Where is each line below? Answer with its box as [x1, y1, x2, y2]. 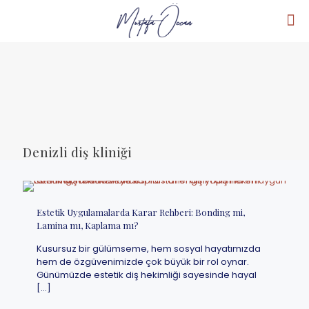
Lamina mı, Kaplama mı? [37, 219, 139, 231]
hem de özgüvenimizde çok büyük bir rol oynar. [37, 255, 249, 268]
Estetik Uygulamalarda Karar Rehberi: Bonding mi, [37, 206, 245, 218]
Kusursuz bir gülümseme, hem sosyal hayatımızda [37, 242, 261, 255]
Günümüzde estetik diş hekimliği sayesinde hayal [37, 268, 257, 281]
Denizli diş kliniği [23, 144, 132, 161]
